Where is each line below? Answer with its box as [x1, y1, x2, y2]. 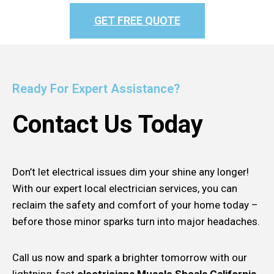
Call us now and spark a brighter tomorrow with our [12, 251, 247, 264]
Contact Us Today [12, 109, 203, 139]
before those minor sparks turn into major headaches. [12, 215, 260, 228]
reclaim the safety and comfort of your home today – [12, 198, 258, 211]
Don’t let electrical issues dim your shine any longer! [12, 165, 249, 178]
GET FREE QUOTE [94, 13, 180, 27]
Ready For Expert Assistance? [12, 81, 180, 96]
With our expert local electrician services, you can [12, 182, 237, 194]
